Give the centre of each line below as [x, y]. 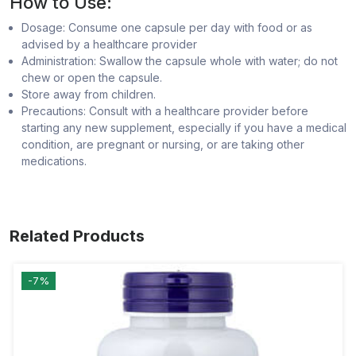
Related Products [77, 236]
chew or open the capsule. [92, 78]
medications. [54, 161]
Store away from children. [89, 95]
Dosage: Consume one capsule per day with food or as [167, 28]
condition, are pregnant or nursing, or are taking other [163, 145]
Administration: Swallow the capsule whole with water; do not [180, 61]
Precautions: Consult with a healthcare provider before [165, 111]
